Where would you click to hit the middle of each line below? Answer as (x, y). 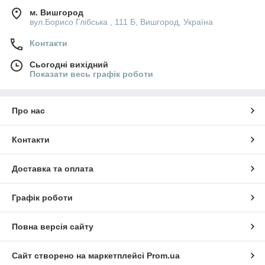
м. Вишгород (56, 12)
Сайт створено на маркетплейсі (79, 255)
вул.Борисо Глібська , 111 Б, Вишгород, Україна (121, 22)
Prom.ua (163, 255)
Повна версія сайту (53, 226)
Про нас (28, 110)
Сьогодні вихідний (69, 64)
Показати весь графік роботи (91, 74)
